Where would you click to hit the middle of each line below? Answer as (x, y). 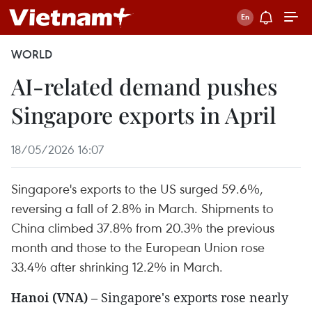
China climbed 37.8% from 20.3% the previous (143, 227)
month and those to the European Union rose (138, 247)
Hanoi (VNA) (51, 297)
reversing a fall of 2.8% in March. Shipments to (142, 208)
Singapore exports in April (143, 115)
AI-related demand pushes (144, 86)
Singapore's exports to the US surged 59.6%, (137, 188)
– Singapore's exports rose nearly (190, 297)
